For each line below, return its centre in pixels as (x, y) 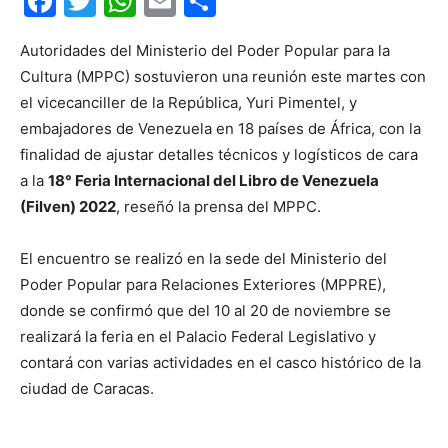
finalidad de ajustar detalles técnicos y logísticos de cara (219, 154)
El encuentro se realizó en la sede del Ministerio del (203, 258)
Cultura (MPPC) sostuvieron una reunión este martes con (223, 76)
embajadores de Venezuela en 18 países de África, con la (220, 128)
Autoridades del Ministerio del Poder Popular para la (205, 50)
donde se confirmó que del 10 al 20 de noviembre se (205, 310)
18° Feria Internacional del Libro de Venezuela (213, 180)
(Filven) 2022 (68, 206)
